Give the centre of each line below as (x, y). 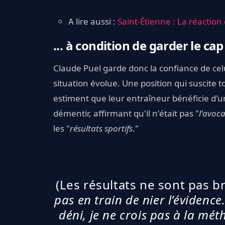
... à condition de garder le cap (138, 45)
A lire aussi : (93, 21)
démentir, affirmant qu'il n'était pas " (126, 113)
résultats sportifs (101, 128)
